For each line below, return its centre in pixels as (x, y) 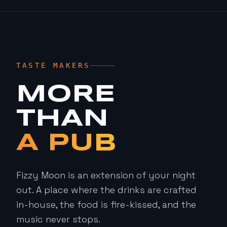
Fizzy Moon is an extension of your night (106, 175)
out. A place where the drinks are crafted (106, 190)
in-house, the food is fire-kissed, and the (106, 205)
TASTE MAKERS (53, 66)
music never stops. (58, 219)
